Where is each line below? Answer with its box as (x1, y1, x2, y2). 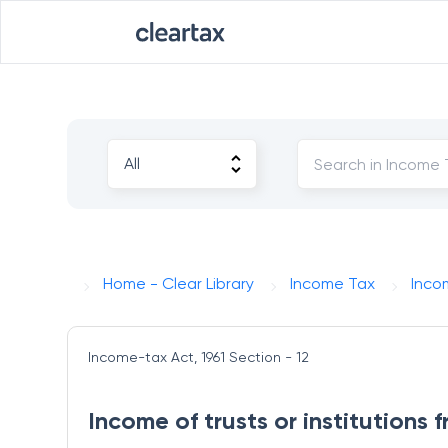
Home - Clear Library (103, 274, 255, 293)
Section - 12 (229, 349, 310, 365)
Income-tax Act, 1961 (88, 349, 226, 365)
